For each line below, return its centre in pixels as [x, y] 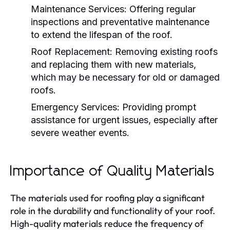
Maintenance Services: [79, 9]
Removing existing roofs [165, 51]
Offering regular [161, 9]
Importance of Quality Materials [113, 171]
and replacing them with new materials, [113, 64]
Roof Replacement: [72, 51]
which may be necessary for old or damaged [125, 77]
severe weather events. [80, 132]
